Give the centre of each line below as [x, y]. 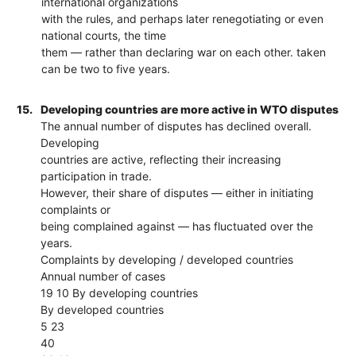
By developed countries [103, 309]
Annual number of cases [103, 276]
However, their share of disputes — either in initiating [178, 192]
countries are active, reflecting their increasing [161, 159]
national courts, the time [104, 35]
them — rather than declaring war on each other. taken [184, 52]
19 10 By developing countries [120, 292]
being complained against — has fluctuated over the [177, 226]
